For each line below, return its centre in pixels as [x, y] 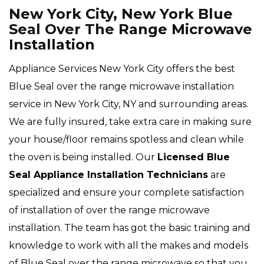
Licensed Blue [194, 157]
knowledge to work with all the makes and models [128, 246]
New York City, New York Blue [121, 14]
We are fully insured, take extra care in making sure [130, 122]
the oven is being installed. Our [83, 157]
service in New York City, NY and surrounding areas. [128, 104]
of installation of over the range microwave [109, 210]
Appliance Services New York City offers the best [122, 69]
